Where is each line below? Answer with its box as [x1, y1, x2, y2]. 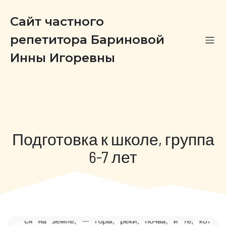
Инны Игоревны [10, 50, 115, 65]
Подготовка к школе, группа [12, 129, 214, 148]
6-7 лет [89, 147, 137, 166]
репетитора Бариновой [10, 32, 164, 47]
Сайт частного [10, 14, 104, 29]
